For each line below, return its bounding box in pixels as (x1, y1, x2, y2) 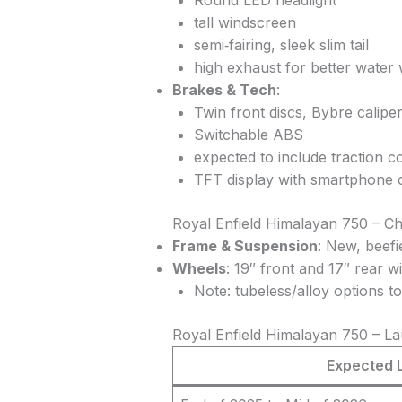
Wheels (172, 259, 226, 278)
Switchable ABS (194, 126, 303, 144)
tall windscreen (194, 13, 296, 32)
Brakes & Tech (172, 81, 276, 100)
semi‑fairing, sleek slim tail (194, 36, 369, 55)
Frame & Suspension (172, 237, 318, 256)
